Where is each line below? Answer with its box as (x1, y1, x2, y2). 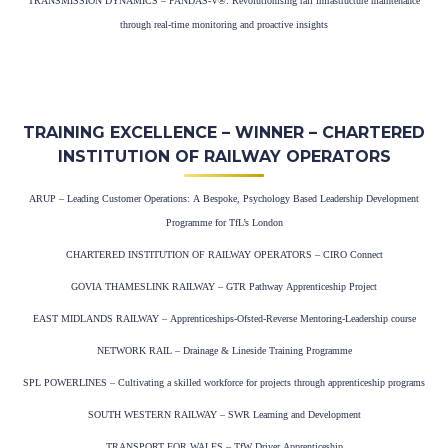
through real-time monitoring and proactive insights (120, 19, 328, 31)
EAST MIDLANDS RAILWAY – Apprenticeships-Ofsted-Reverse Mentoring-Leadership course (32, 313, 416, 325)
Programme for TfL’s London (165, 217, 283, 229)
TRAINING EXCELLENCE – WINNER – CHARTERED (23, 123, 425, 143)
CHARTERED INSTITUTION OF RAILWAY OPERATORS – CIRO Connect (65, 249, 383, 261)
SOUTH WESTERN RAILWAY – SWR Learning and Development (87, 409, 361, 421)
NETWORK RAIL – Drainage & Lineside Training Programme (96, 345, 352, 357)
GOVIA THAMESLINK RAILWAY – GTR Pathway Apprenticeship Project (71, 281, 377, 293)
